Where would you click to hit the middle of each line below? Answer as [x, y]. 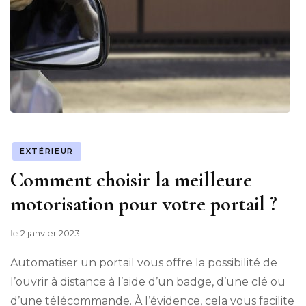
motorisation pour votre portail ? [144, 204]
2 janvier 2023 [50, 233]
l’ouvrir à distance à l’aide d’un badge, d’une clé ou [148, 282]
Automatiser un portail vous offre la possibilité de [144, 263]
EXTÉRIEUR [47, 151]
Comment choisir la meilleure [131, 180]
